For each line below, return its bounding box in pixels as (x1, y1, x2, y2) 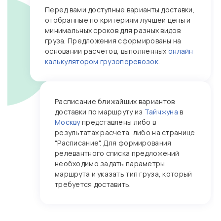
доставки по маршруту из (55, 107, 145, 116)
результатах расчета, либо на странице (55, 128, 195, 137)
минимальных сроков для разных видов (45, 26, 181, 35)
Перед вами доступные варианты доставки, (45, 5, 195, 14)
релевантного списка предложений (55, 148, 180, 158)
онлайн (168, 46, 193, 56)
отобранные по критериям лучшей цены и (45, 15, 191, 25)
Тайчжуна (144, 107, 178, 116)
